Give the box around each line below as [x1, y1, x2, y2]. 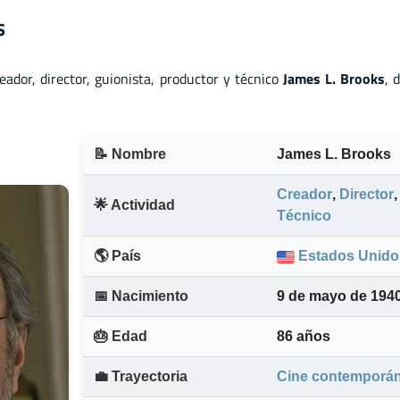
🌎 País [94, 248, 141, 264]
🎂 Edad [94, 329, 147, 345]
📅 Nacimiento [94, 288, 188, 304]
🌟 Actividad [94, 197, 175, 213]
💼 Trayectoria [94, 369, 187, 385]
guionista [95, 67, 152, 89]
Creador [277, 187, 332, 203]
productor [159, 67, 219, 89]
